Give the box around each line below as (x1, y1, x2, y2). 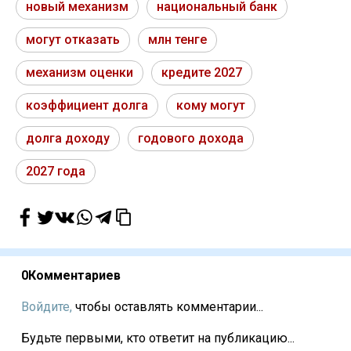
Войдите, (21, 299, 72, 314)
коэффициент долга (26, 97, 148, 113)
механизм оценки (26, 64, 133, 80)
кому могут (176, 97, 245, 113)
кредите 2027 (161, 64, 242, 80)
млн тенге (148, 31, 207, 47)
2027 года (26, 163, 85, 179)
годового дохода (138, 130, 244, 146)
